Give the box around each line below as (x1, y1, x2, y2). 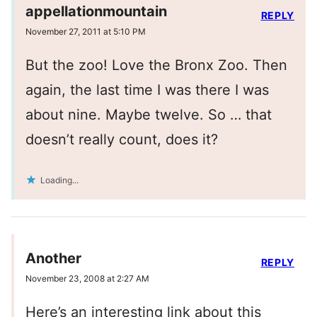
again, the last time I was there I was (25, 81, 269, 99)
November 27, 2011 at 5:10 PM (25, 26, 146, 38)
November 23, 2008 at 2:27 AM (25, 273, 149, 284)
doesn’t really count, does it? (25, 131, 218, 149)
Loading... (40, 175, 79, 186)
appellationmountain (25, 3, 167, 21)
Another (25, 250, 81, 267)
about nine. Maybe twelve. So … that (25, 106, 272, 124)
